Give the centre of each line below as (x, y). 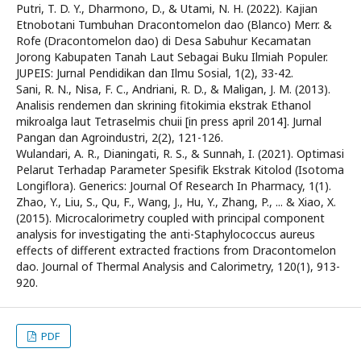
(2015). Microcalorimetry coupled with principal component (170, 218)
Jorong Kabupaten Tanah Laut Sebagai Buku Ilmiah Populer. (172, 57)
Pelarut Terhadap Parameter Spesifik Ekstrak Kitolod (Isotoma (180, 170)
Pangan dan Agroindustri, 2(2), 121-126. (120, 137)
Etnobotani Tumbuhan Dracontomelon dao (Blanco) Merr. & (174, 25)
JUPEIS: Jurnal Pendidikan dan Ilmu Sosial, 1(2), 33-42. (155, 73)
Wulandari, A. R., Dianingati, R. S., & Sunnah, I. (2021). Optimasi (180, 154)
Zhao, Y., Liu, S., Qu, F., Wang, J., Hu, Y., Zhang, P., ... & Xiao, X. (176, 202)
